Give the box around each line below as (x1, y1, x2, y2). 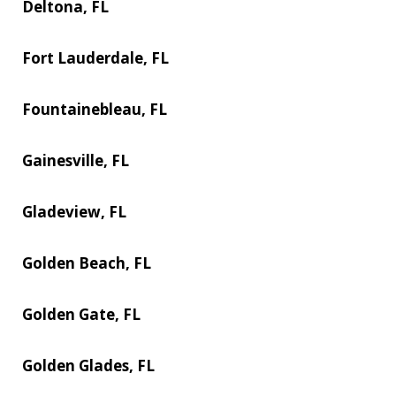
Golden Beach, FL (22, 252, 151, 273)
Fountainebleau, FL (22, 98, 167, 119)
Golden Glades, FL (22, 354, 155, 376)
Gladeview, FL (22, 201, 126, 222)
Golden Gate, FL (22, 303, 141, 324)
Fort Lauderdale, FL (22, 47, 169, 68)
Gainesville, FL (22, 149, 129, 171)
